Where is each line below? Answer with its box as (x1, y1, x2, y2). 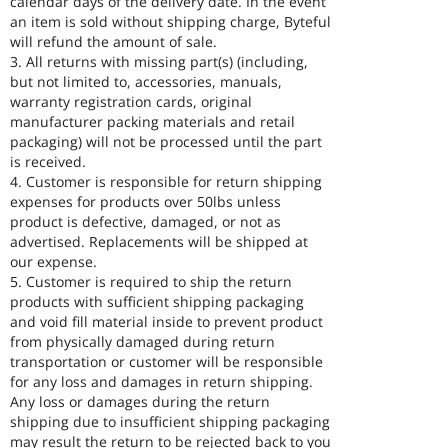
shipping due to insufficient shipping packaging (10, 412, 330, 431)
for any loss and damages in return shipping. (10, 372, 313, 391)
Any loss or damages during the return (10, 392, 270, 411)
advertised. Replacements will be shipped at (10, 232, 308, 251)
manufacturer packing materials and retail (10, 112, 295, 131)
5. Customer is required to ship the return (10, 272, 292, 291)
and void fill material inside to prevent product (10, 312, 323, 331)
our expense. (10, 252, 97, 271)
